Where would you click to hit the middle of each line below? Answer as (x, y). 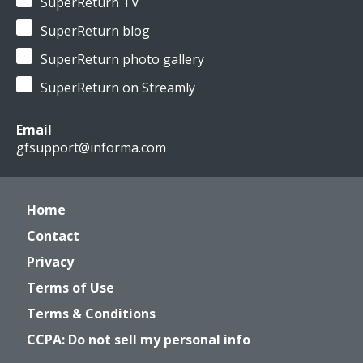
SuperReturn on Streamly (118, 88)
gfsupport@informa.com (91, 147)
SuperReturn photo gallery (122, 59)
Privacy (50, 262)
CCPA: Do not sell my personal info (139, 340)
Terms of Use (70, 288)
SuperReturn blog (95, 31)
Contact (53, 236)
